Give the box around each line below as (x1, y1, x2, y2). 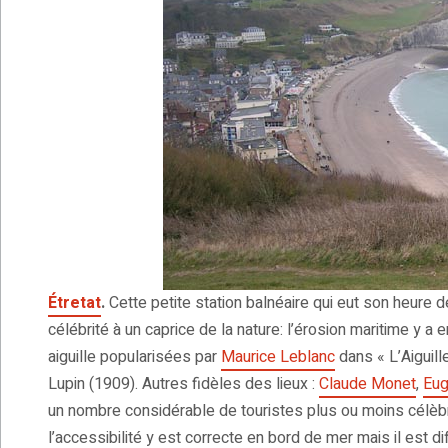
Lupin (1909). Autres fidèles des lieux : (48, 372, 319, 397)
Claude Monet (319, 372, 416, 397)
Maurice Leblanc (221, 345, 335, 370)
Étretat (48, 291, 101, 316)
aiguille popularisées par (48, 345, 221, 370)
